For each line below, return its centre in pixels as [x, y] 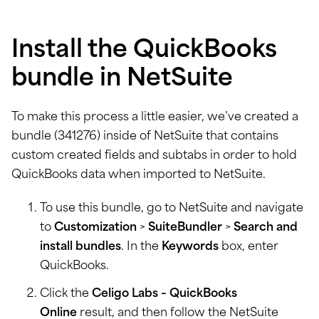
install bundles [80, 247]
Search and [266, 228]
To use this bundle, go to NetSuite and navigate [172, 209]
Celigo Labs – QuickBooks [164, 294]
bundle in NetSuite [122, 80]
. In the [141, 247]
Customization [95, 228]
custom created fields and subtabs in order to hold [154, 156]
